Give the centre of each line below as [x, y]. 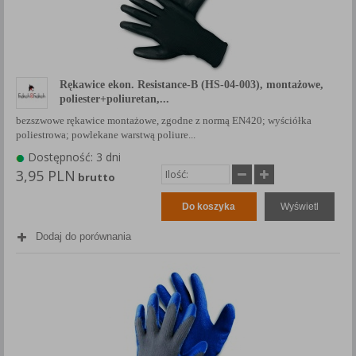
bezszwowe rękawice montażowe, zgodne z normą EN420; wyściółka [164, 121]
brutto [95, 178]
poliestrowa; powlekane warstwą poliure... [106, 135]
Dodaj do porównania [83, 237]
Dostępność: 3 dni [73, 157]
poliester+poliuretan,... [114, 99]
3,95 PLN [46, 176]
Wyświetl [299, 207]
